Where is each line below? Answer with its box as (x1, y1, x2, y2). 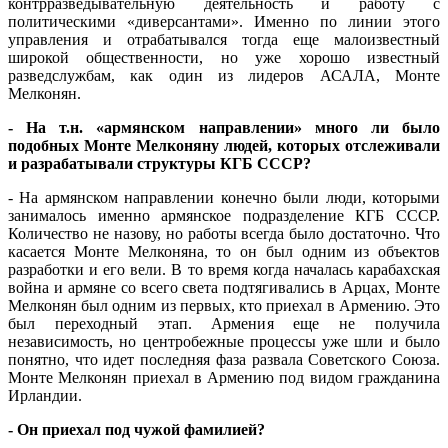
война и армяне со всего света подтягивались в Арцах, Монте (8, 279, 440, 297)
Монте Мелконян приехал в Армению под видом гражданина (8, 369, 440, 387)
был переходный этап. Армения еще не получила (8, 315, 440, 333)
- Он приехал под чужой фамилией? (8, 421, 265, 439)
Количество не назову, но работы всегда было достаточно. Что (8, 225, 440, 243)
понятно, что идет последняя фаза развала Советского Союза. (8, 351, 440, 369)
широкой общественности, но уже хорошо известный (8, 49, 440, 67)
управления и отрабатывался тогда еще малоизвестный (8, 31, 440, 49)
